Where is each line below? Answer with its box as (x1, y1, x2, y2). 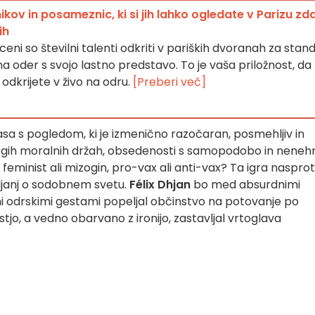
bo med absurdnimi (191, 176, 300, 193)
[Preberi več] (133, 74, 206, 90)
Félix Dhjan (129, 176, 191, 193)
